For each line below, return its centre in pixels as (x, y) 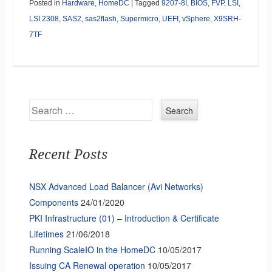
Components (53, 202)
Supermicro (139, 19)
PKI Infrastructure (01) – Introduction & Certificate (124, 218)
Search (42, 105)
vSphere (196, 19)
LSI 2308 (44, 19)
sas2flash (100, 19)
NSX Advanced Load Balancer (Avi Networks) (116, 186)
